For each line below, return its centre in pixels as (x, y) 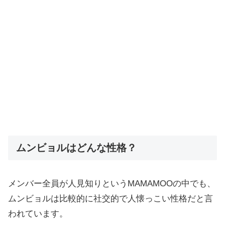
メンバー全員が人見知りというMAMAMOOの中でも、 (112, 184)
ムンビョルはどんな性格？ (76, 147)
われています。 (38, 214)
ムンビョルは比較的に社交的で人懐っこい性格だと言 (110, 199)
